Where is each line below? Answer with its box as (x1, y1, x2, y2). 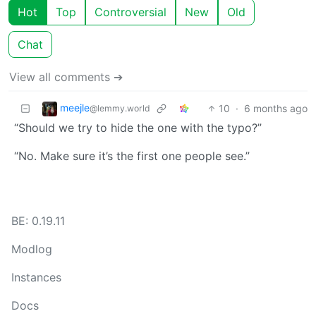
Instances (11, 270, 61, 284)
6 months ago (244, 102, 308, 114)
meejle (60, 101, 90, 114)
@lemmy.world (90, 102, 150, 114)
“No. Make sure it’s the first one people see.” (14, 148, 250, 163)
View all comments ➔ (9, 69, 123, 84)
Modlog (11, 242, 52, 256)
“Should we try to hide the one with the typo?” (14, 120, 262, 135)
